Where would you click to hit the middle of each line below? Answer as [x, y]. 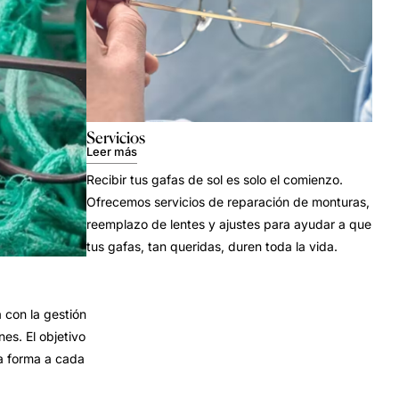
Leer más [112, 151]
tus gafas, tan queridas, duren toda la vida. [212, 246]
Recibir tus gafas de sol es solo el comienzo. [215, 179]
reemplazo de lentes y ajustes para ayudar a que [229, 224]
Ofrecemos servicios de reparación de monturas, [228, 201]
